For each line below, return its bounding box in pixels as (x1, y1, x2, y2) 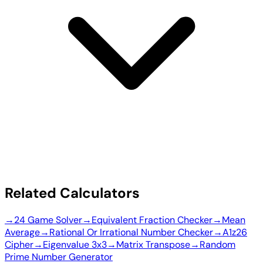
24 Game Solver (14, 214, 82, 227)
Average (5, 226, 40, 239)
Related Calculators (5, 184, 140, 203)
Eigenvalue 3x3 (43, 238, 107, 251)
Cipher (5, 238, 33, 251)
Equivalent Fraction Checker (92, 214, 213, 227)
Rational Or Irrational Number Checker (49, 226, 213, 239)
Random (200, 238, 235, 251)
